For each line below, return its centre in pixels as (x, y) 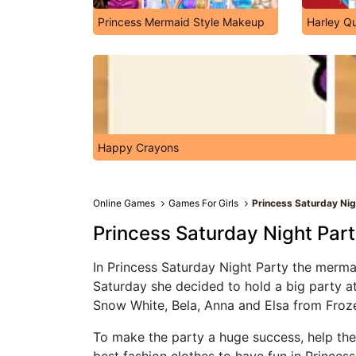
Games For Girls (204, 203)
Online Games (124, 203)
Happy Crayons (138, 147)
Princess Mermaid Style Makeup (181, 22)
